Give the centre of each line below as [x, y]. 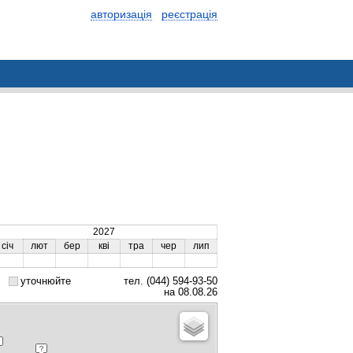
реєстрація [190, 14]
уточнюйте [46, 281]
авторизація [121, 14]
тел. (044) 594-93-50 [169, 281]
